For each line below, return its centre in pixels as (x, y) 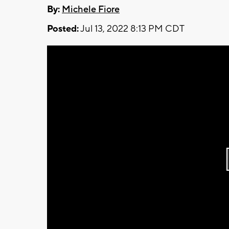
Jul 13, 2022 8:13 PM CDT (132, 29)
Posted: (63, 29)
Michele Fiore (91, 9)
